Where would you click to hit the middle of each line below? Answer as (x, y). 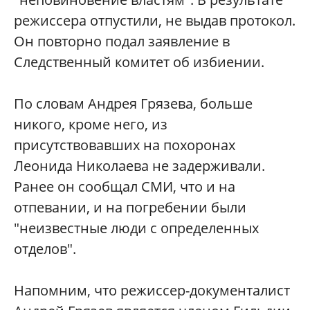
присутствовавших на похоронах (125, 145)
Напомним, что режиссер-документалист (152, 291)
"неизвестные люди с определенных (136, 228)
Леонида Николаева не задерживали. (139, 166)
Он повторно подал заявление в (122, 42)
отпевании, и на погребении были (130, 208)
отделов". (45, 249)
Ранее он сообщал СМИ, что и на (125, 187)
